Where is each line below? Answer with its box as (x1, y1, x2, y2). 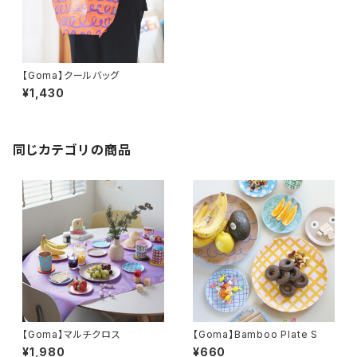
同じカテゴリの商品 (13, 142, 132, 158)
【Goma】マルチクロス (22, 328, 121, 340)
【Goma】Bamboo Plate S (193, 328, 318, 340)
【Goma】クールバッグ (22, 69, 120, 81)
